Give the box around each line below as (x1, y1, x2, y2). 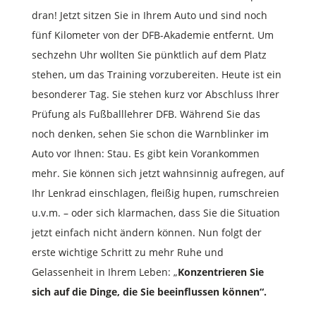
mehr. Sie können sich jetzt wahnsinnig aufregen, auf (31, 166, 284, 180)
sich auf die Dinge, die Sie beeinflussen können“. (31, 284, 267, 298)
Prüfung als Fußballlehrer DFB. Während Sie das (31, 107, 260, 121)
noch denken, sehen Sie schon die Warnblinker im (31, 126, 269, 140)
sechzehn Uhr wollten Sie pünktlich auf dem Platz (31, 47, 267, 61)
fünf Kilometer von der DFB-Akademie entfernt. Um (31, 28, 274, 42)
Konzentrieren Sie (177, 265, 264, 279)
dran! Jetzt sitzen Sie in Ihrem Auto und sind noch (31, 8, 267, 22)
